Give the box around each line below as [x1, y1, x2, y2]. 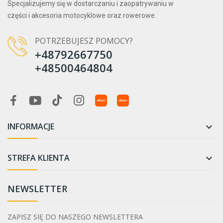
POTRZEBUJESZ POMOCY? [35, 35, 133, 47]
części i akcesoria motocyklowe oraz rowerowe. [7, 11, 156, 20]
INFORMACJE [7, 121, 54, 132]
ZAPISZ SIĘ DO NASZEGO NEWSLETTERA [7, 212, 143, 222]
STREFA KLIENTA [7, 152, 70, 164]
